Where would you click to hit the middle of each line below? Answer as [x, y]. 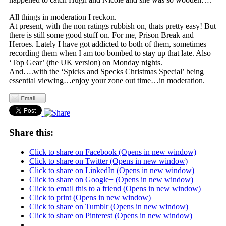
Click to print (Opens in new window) [90, 197]
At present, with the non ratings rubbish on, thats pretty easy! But [112, 26]
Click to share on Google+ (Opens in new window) [111, 179]
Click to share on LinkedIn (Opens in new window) [111, 170]
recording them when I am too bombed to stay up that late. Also [110, 53]
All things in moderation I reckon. [63, 17]
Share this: [31, 132]
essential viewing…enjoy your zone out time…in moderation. [107, 81]
